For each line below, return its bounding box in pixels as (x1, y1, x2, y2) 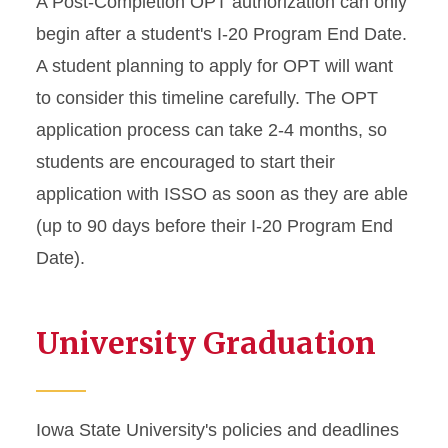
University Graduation (36, 324, 376, 362)
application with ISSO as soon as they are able (36, 184, 408, 204)
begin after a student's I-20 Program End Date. (36, 24, 407, 44)
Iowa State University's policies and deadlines (36, 420, 399, 440)
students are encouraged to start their (36, 152, 335, 172)
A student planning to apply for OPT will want (36, 56, 393, 76)
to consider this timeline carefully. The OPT (36, 88, 378, 108)
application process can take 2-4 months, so (36, 120, 387, 140)
